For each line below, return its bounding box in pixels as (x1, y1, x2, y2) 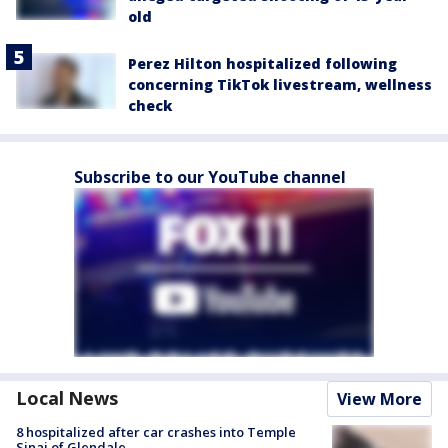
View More (337, 387, 422, 410)
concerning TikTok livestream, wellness (128, 74, 432, 94)
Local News (16, 385, 118, 410)
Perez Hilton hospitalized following (128, 53, 397, 73)
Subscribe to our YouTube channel (74, 165, 346, 188)
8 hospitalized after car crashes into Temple (16, 422, 296, 441)
